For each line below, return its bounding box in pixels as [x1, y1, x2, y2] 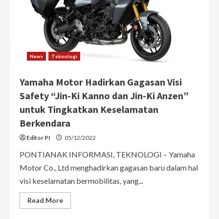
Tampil [63, 15, 84, 24]
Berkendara [20, 116, 70, 129]
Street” [63, 8, 87, 17]
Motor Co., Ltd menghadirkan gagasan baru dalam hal [20, 162, 198, 172]
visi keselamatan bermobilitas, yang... [20, 175, 143, 185]
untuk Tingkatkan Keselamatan [20, 103, 158, 115]
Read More [27, 196, 63, 204]
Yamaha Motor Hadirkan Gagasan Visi [20, 75, 182, 88]
